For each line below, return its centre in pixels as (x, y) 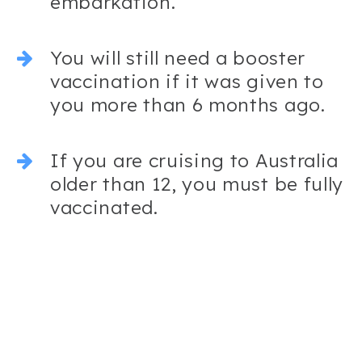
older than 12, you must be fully (197, 183)
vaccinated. (104, 207)
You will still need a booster (178, 57)
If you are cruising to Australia (195, 160)
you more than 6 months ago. (188, 104)
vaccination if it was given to (187, 81)
